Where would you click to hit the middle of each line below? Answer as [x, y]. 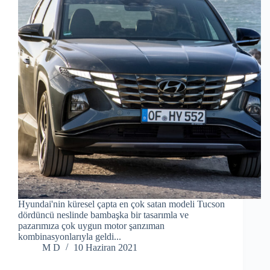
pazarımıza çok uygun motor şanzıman [91, 226]
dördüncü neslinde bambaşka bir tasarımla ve [103, 215]
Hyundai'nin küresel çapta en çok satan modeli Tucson [121, 204]
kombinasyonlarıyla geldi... [70, 237]
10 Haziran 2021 [105, 248]
